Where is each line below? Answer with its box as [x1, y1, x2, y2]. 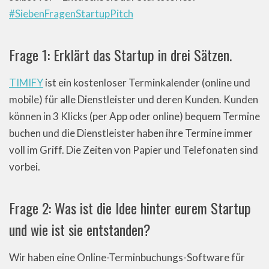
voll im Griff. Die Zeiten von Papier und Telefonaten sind [9, 144, 258, 156]
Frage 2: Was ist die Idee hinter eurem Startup [9, 197, 251, 219]
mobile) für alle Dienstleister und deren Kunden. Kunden [9, 93, 258, 106]
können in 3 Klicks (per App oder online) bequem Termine [9, 110, 260, 122]
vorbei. [9, 160, 40, 173]
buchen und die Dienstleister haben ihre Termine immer [9, 127, 253, 139]
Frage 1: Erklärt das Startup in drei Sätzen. [9, 44, 232, 65]
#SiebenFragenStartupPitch [9, 7, 133, 20]
